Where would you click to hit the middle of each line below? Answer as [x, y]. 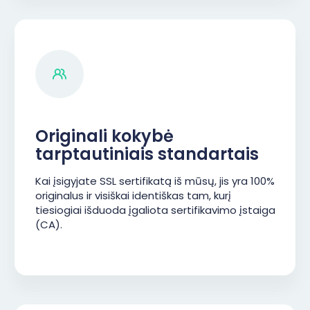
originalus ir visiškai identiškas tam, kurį [133, 195]
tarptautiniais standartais [147, 154]
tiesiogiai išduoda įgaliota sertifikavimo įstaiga [155, 210]
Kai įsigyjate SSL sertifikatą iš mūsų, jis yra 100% [155, 181]
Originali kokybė [104, 136]
